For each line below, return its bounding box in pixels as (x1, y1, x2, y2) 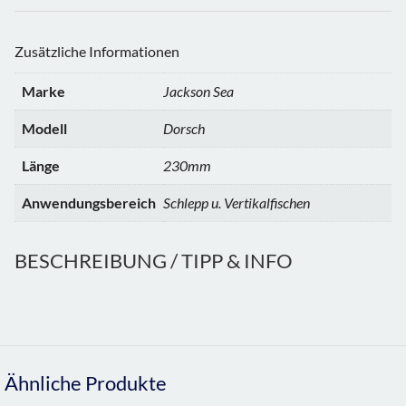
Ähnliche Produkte (5, 370, 167, 395)
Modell (22, 119, 67, 137)
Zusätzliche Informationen (14, 42, 179, 60)
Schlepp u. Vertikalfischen (163, 193, 310, 211)
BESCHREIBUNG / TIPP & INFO (14, 247, 293, 273)
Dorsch (163, 119, 205, 137)
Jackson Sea (163, 82, 234, 100)
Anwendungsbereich (22, 193, 156, 211)
